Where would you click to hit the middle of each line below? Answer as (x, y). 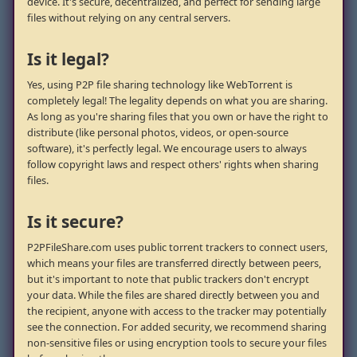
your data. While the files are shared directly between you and (173, 295)
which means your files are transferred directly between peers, (174, 263)
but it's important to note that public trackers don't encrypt (168, 279)
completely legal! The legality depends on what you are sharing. (177, 101)
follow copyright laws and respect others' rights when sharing (173, 165)
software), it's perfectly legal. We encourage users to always (167, 149)
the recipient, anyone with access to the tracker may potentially (177, 311)
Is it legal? (68, 59)
